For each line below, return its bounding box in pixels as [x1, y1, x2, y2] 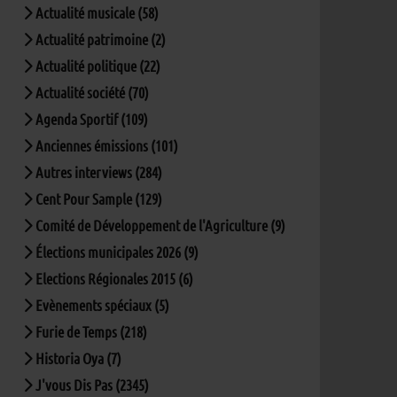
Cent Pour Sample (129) [33, 189, 162, 207]
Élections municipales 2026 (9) [33, 242, 198, 261]
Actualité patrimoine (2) [33, 29, 166, 48]
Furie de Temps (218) [33, 322, 147, 340]
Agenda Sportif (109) [33, 109, 148, 128]
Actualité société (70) [33, 82, 149, 101]
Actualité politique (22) [33, 56, 160, 74]
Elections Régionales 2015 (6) [33, 269, 193, 287]
